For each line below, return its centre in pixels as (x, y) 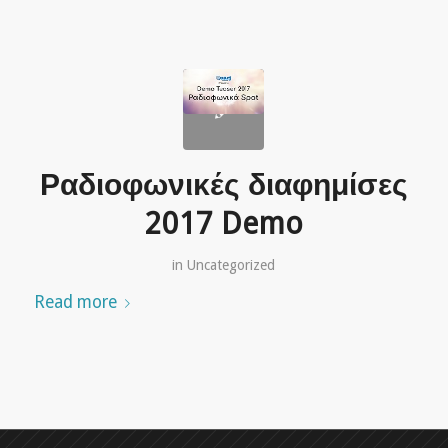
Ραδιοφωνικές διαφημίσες (223, 184)
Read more (75, 301)
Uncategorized (231, 264)
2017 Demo (223, 223)
